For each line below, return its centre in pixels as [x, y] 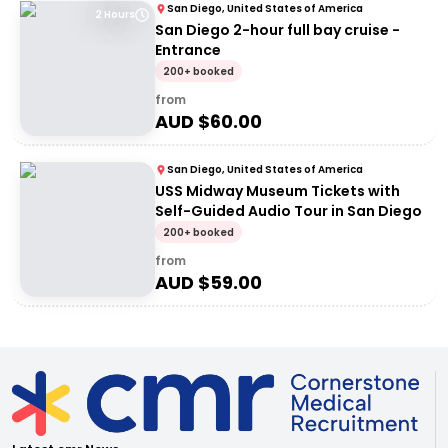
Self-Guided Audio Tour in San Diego [288, 211]
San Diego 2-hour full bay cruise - [277, 30]
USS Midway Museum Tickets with [277, 191]
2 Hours [115, 14]
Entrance [188, 50]
